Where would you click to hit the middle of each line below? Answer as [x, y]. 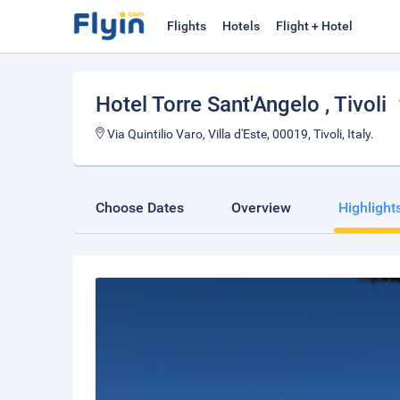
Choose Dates [140, 208]
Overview [261, 208]
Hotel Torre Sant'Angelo [210, 104]
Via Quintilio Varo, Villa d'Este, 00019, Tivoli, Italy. [239, 134]
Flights [187, 26]
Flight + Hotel [314, 26]
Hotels [241, 26]
